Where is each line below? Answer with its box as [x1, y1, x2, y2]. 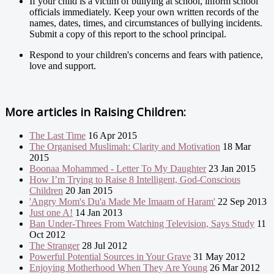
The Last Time [29, 130, 86, 141]
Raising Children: [91, 103, 186, 119]
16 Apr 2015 [86, 130, 137, 141]
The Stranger [29, 240, 80, 251]
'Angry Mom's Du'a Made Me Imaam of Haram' [29, 196, 215, 207]
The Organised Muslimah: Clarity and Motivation [29, 141, 220, 152]
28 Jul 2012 [80, 240, 127, 251]
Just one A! [29, 207, 73, 218]
